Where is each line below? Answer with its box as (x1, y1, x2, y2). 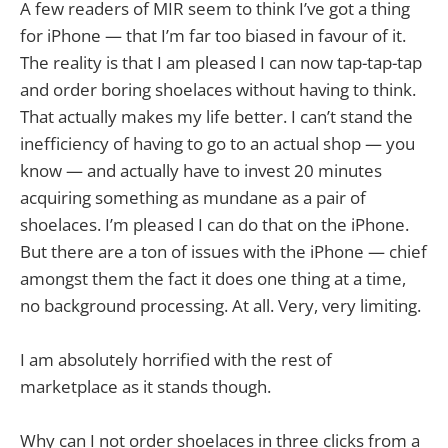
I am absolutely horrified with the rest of (20, 347, 332, 371)
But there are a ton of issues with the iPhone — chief (20, 239, 427, 263)
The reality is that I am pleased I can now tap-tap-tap (20, 50, 422, 74)
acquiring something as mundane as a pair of (20, 185, 366, 209)
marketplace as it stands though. (20, 374, 271, 398)
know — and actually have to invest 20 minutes (20, 158, 382, 182)
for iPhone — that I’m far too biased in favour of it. (20, 23, 406, 47)
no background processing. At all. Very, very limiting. (20, 293, 421, 317)
